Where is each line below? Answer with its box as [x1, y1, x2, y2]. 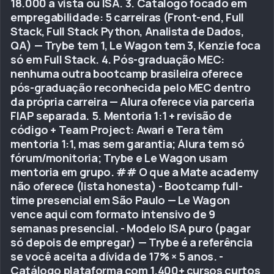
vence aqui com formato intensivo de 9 [10, 207, 215, 221]
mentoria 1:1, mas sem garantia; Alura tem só [10, 136, 245, 151]
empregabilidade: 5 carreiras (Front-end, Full [10, 10, 244, 24]
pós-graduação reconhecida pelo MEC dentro [10, 80, 251, 95]
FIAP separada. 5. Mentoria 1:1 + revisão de [10, 108, 232, 123]
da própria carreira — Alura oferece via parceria [10, 94, 254, 109]
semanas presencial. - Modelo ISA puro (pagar [10, 221, 251, 235]
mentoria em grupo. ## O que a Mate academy [10, 165, 259, 179]
